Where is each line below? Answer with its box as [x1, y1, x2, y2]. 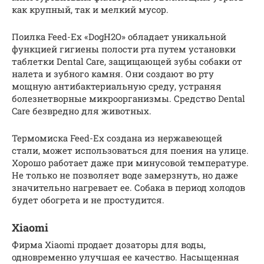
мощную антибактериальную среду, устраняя [12, 80, 222, 93]
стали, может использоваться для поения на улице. [12, 144, 249, 157]
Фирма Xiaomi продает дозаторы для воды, [12, 239, 206, 251]
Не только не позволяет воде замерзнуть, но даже [12, 169, 238, 181]
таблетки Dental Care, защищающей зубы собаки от [12, 55, 242, 68]
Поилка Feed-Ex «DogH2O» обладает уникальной [12, 31, 226, 43]
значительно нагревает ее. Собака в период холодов [12, 181, 245, 194]
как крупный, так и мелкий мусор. [12, 4, 169, 16]
